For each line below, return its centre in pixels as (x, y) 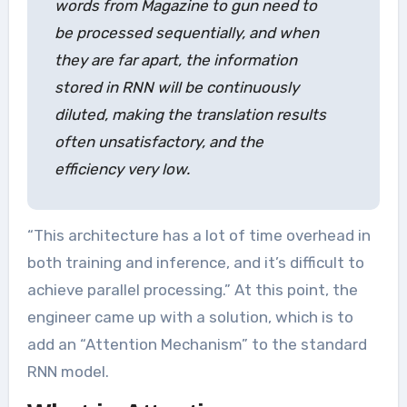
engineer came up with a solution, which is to (190, 318)
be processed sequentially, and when (186, 33)
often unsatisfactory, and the (159, 142)
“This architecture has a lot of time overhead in (199, 236)
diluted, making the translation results (190, 115)
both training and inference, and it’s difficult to (195, 263)
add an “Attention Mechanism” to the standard (197, 345)
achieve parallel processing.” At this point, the (192, 290)
